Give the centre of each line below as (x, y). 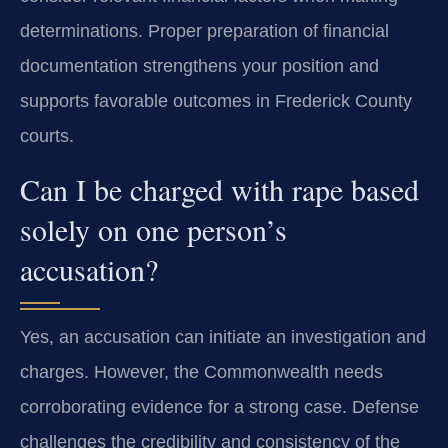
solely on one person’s (153, 228)
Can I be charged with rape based (219, 188)
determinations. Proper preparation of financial (204, 31)
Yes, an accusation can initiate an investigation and (223, 336)
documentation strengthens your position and (199, 66)
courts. (47, 136)
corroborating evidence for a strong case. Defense (219, 406)
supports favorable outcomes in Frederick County (216, 101)
